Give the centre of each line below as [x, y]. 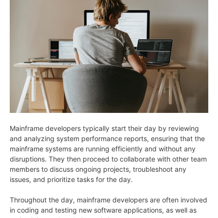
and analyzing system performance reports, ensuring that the [107, 138]
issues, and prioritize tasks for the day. [71, 179]
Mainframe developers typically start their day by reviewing [104, 128]
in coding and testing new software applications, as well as [103, 210]
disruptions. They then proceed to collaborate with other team [108, 159]
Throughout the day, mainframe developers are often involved [109, 200]
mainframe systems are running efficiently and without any [103, 148]
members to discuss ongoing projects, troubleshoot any [98, 169]
